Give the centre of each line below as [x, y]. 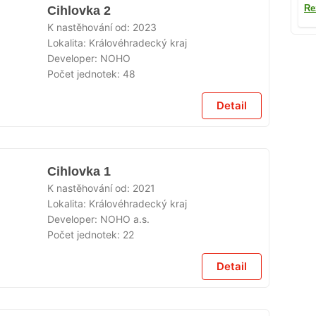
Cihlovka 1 [79, 172]
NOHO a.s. [125, 219]
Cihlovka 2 [79, 11]
